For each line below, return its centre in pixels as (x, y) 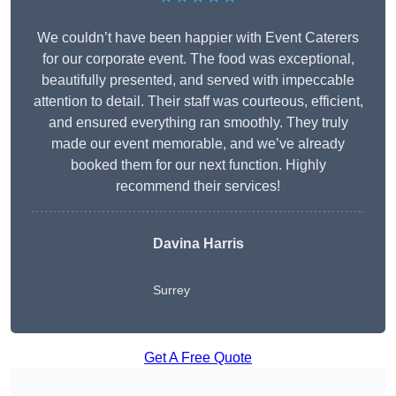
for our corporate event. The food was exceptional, (198, 59)
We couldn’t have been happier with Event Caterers (198, 38)
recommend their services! (198, 187)
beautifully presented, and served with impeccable (198, 80)
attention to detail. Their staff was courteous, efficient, (198, 102)
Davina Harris (198, 244)
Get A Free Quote (198, 358)
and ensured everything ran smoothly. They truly (198, 123)
